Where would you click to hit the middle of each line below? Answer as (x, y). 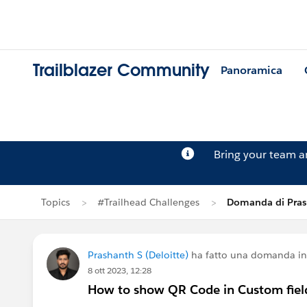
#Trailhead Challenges (148, 202)
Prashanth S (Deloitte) (138, 255)
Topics (56, 202)
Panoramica (251, 71)
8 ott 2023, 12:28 (120, 270)
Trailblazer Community (121, 71)
